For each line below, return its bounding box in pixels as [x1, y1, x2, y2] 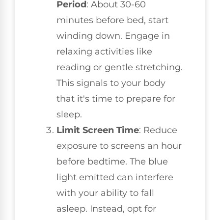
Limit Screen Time [56, 125, 139, 136]
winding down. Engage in [56, 30, 170, 42]
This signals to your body [56, 78, 165, 89]
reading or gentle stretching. [56, 62, 183, 73]
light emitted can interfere [56, 172, 173, 183]
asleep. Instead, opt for [56, 203, 156, 215]
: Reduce [139, 125, 177, 136]
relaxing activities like [56, 46, 152, 57]
